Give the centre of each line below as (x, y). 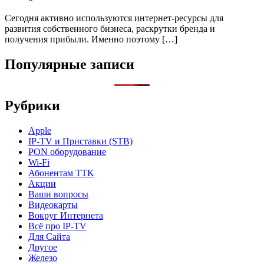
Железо (43, 258)
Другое (43, 247)
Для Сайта (49, 236)
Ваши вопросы (58, 194)
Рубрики (32, 105)
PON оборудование (67, 151)
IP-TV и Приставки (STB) (80, 141)
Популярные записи (70, 64)
